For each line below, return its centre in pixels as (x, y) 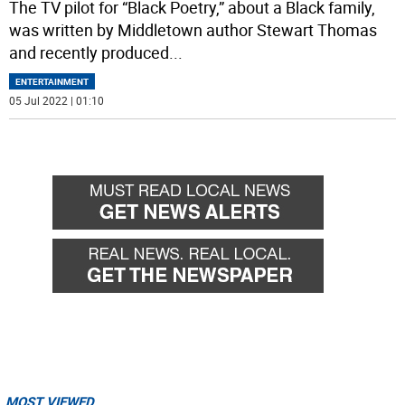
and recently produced (89, 53)
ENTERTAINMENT (52, 82)
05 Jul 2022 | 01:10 (57, 101)
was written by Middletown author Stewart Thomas (193, 30)
